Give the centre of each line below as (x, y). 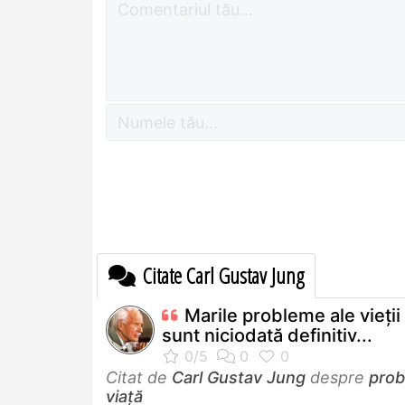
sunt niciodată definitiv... (267, 335)
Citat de (139, 377)
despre (337, 377)
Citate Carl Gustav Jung (221, 275)
